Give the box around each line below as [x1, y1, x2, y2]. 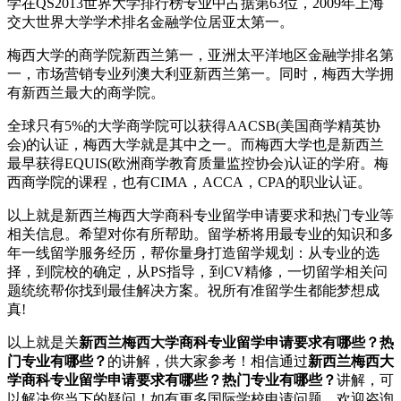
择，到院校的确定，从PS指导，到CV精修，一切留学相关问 [7, 263, 388, 279]
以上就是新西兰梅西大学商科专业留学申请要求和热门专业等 [7, 207, 394, 223]
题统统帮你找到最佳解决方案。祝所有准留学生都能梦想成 [7, 282, 380, 298]
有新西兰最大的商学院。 [7, 84, 165, 100]
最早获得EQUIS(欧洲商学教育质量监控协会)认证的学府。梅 [7, 155, 388, 171]
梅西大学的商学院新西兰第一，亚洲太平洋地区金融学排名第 [7, 47, 394, 63]
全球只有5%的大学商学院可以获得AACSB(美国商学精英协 [7, 117, 380, 133]
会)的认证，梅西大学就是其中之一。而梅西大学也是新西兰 [7, 136, 384, 152]
